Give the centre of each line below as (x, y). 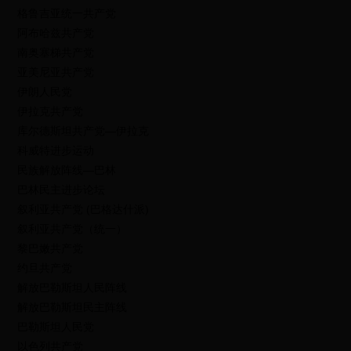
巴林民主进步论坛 (62, 190)
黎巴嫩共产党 (51, 248)
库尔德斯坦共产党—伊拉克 (83, 131)
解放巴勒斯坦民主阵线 (72, 307)
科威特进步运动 (56, 150)
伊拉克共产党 (51, 111)
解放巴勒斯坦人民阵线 (72, 288)
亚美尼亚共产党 (56, 72)
